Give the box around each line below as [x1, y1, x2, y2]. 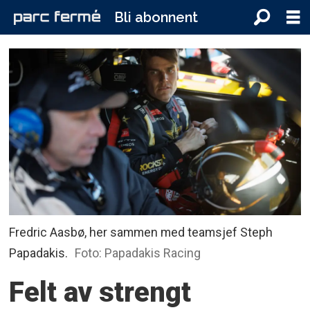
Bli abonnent [113, 8, 198, 26]
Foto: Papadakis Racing [74, 245, 201, 260]
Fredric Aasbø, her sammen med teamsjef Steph [9, 224, 273, 239]
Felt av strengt [9, 275, 192, 309]
